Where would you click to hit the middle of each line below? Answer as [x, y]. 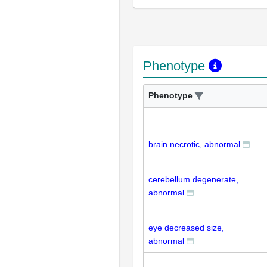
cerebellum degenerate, [193, 179]
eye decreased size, [186, 228]
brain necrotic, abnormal [194, 144]
